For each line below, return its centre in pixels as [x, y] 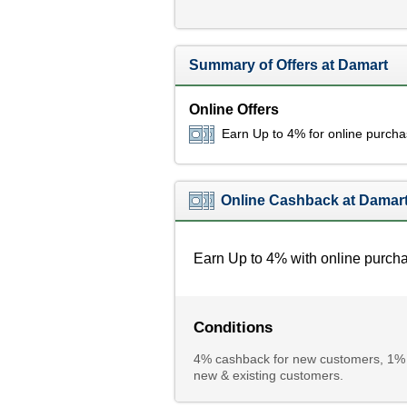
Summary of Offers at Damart [288, 65]
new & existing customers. [268, 375]
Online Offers [233, 109]
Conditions [233, 328]
